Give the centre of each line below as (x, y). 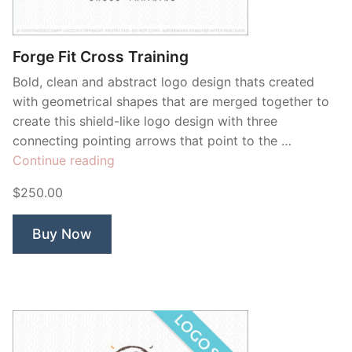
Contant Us (46, 36)
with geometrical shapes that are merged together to (171, 101)
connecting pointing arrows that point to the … (152, 141)
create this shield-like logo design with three (145, 121)
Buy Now (62, 234)
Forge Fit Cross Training (101, 57)
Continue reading (64, 160)
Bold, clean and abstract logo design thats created (163, 82)
